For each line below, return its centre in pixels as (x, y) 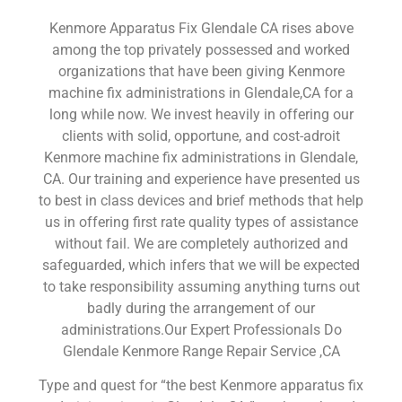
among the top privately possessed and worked (201, 49)
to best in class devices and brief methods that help (201, 200)
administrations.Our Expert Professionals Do (201, 329)
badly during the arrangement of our (201, 308)
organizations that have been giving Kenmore (201, 71)
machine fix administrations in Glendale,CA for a (201, 92)
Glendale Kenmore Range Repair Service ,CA (201, 351)
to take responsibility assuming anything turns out (201, 286)
